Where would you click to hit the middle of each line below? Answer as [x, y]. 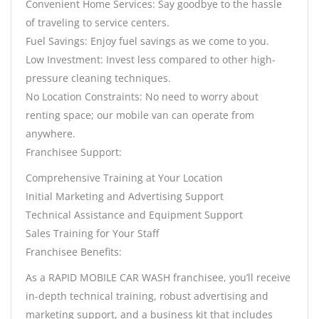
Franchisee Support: [74, 152]
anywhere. [51, 134]
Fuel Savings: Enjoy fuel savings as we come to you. [147, 41]
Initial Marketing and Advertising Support [125, 197]
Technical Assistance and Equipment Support [134, 215]
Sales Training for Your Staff [92, 234]
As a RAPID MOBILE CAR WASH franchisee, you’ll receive [158, 278]
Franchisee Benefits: [74, 252]
